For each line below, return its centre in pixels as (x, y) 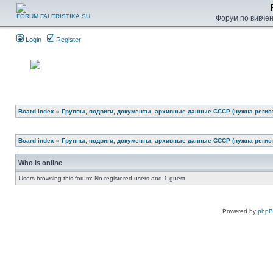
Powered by (240, 211)
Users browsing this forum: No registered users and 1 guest (102, 178)
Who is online (40, 163)
